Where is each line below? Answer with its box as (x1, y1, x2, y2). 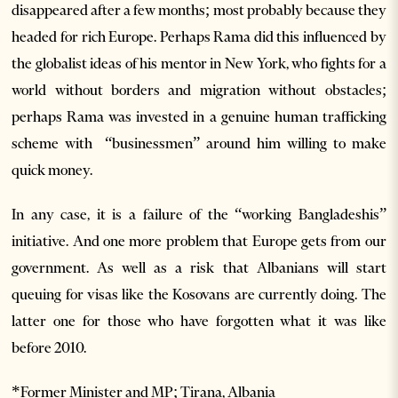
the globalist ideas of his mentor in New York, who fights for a (12, 53, 386, 72)
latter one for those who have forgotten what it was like (12, 311, 386, 330)
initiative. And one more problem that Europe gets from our (12, 231, 386, 250)
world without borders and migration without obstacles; (12, 80, 386, 99)
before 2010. (12, 338, 90, 356)
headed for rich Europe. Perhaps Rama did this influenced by (12, 27, 386, 45)
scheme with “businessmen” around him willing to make (12, 133, 386, 152)
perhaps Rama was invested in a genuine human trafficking (12, 107, 386, 125)
